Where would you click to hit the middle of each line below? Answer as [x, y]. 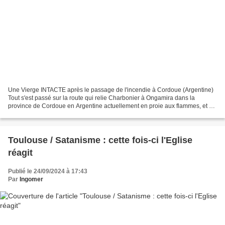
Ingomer [31, 179]
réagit [20, 152]
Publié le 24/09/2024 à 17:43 [48, 171]
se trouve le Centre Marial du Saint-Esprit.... [67, 114]
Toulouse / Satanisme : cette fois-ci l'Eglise [100, 140]
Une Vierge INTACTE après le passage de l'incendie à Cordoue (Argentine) [111, 90]
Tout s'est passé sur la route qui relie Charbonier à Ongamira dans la [101, 98]
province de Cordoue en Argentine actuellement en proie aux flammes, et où [112, 106]
